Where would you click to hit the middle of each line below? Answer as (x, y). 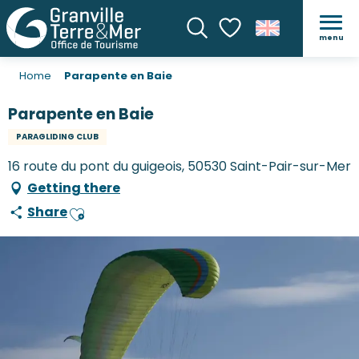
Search (211, 52)
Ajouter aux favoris (125, 220)
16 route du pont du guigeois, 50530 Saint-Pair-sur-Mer (179, 167)
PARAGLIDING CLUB (57, 137)
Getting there (74, 188)
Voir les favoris (262, 58)
